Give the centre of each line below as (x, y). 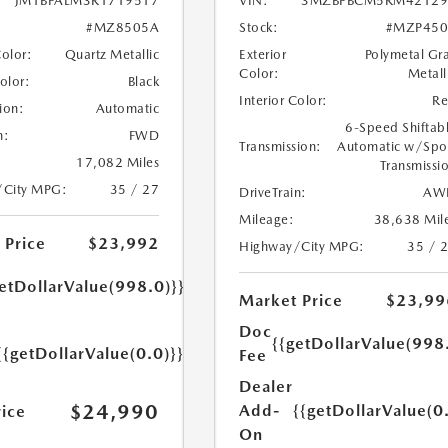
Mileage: (267, 220)
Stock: (259, 28)
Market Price (291, 301)
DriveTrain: (273, 193)
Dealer (266, 387)
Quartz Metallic (112, 55)
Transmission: (280, 147)
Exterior (263, 55)
